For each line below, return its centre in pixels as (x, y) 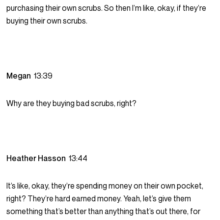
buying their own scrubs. (47, 21)
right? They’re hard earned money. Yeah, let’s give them (99, 199)
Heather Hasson (38, 158)
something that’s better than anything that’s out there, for (104, 211)
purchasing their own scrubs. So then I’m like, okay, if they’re (107, 8)
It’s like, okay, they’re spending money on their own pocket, (105, 186)
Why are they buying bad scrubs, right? (72, 103)
